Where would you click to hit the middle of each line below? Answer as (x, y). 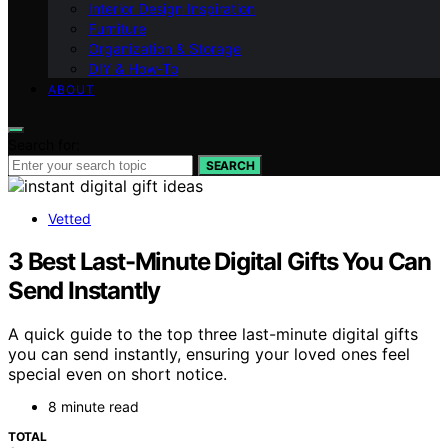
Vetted (69, 218)
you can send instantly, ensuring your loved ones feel (209, 354)
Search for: (44, 144)
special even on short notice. (117, 374)
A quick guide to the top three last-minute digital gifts (213, 334)
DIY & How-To (133, 68)
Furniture (117, 28)
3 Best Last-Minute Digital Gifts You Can (219, 261)
